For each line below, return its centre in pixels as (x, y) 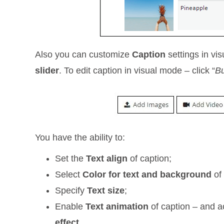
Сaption (149, 54)
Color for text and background (147, 174)
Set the (71, 158)
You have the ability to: (80, 137)
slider (47, 70)
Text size (106, 190)
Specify (71, 190)
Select (69, 174)
